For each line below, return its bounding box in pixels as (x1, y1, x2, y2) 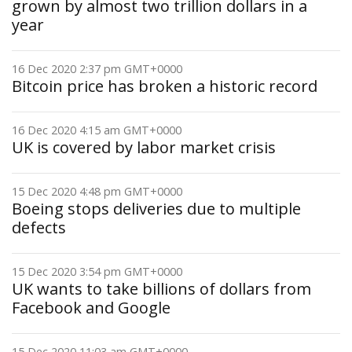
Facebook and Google (12, 297, 170, 318)
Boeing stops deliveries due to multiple (12, 198, 301, 219)
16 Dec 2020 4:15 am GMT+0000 (12, 123, 181, 137)
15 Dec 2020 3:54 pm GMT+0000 (12, 264, 182, 279)
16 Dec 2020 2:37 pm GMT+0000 (12, 61, 182, 76)
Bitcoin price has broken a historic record (12, 75, 317, 97)
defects (12, 217, 66, 238)
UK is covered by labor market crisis (12, 137, 276, 158)
